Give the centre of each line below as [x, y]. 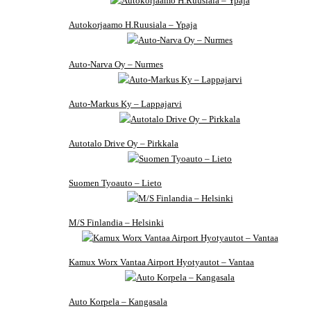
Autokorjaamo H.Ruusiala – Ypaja [133, 25]
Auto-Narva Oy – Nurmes [116, 65]
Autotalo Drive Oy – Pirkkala [124, 144]
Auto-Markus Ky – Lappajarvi [125, 104]
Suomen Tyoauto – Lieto [115, 183]
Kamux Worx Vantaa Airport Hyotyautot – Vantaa [161, 262]
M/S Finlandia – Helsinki [116, 223]
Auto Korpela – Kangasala [118, 302]
